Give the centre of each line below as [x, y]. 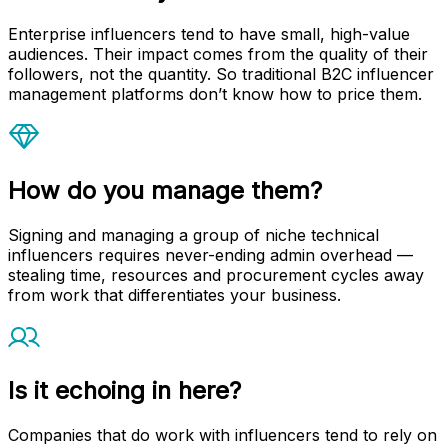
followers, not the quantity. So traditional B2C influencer [221, 73]
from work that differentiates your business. [174, 294]
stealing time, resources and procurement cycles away [216, 274]
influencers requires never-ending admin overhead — [210, 254]
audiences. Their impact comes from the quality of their [218, 53]
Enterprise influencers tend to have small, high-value [209, 33]
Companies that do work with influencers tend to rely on [222, 435]
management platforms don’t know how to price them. [215, 93]
